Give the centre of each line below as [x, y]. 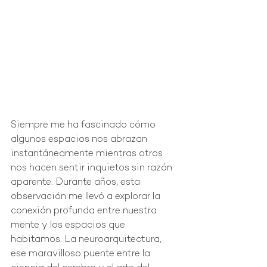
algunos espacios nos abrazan [80, 140]
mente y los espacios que [69, 226]
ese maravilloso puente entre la [82, 254]
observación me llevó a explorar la [87, 197]
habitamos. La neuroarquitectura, [87, 240]
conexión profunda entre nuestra [85, 212]
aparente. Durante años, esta [77, 183]
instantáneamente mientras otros [88, 154]
